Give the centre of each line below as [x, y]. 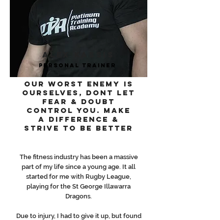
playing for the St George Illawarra [79, 186]
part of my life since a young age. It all [79, 167]
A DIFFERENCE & [79, 119]
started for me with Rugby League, [79, 177]
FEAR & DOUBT [79, 101]
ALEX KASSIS [79, 55]
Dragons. [79, 196]
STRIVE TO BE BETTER [79, 128]
